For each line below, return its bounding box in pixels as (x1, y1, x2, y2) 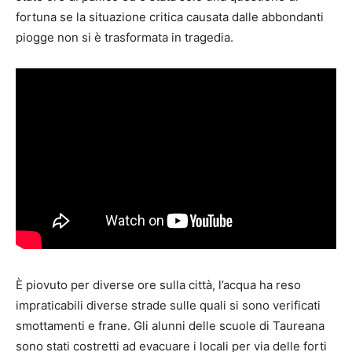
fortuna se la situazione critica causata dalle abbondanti (16, 9, 324, 24)
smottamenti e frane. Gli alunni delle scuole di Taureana (16, 318, 324, 334)
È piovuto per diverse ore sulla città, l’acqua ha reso (16, 277, 301, 293)
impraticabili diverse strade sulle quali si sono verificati (16, 298, 321, 313)
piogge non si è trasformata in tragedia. (16, 29, 233, 45)
